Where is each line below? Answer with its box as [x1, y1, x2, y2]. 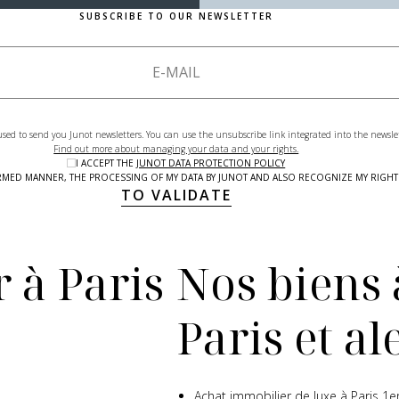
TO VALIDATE [120, 185, 232, 206]
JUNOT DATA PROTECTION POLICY [136, 157, 286, 170]
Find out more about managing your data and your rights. [53, 142, 299, 156]
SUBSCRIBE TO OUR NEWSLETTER [78, 10, 273, 22]
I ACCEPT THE [76, 157, 137, 170]
